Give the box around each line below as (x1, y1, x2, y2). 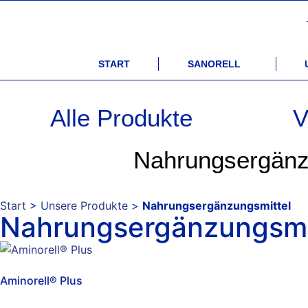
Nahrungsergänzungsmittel (142, 198, 291, 212)
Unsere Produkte (41, 198, 128, 212)
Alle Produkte (50, 104, 193, 131)
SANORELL (187, 58, 241, 69)
